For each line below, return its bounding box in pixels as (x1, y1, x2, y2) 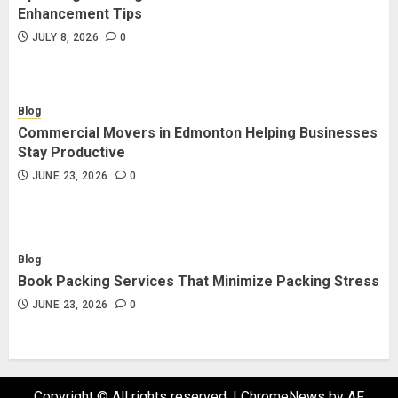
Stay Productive (18, 144, 125, 161)
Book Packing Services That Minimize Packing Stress (18, 273, 379, 290)
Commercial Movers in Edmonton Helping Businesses (18, 124, 378, 141)
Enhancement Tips (18, 5, 142, 22)
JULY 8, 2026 (31, 31, 99, 44)
